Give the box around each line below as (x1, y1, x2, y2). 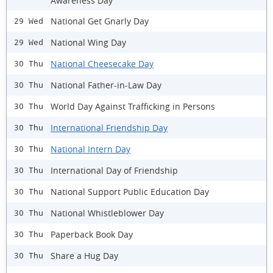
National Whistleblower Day (51, 207, 164, 219)
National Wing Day (51, 36, 126, 48)
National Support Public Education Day (51, 185, 209, 197)
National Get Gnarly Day (51, 15, 149, 27)
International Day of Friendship (51, 164, 178, 176)
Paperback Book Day (51, 228, 133, 240)
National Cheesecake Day (51, 57, 154, 69)
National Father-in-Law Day (51, 79, 161, 91)
